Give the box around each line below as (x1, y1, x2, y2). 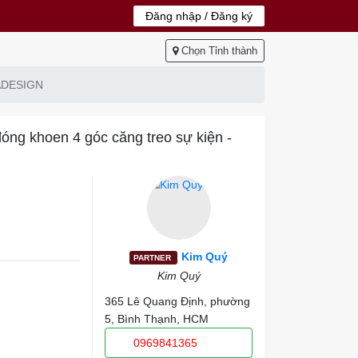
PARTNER (133, 253, 174, 262)
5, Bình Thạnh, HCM (105, 312, 209, 325)
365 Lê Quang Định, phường (105, 295, 251, 308)
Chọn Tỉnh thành (181, 45, 257, 57)
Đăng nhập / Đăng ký (145, 10, 253, 22)
